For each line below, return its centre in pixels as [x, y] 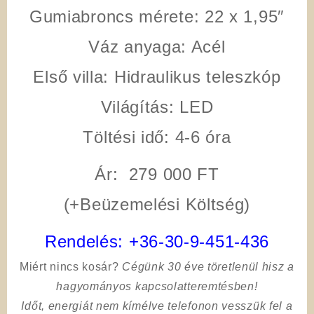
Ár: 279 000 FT [157, 174]
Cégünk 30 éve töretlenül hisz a [208, 266]
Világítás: [137, 107]
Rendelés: [87, 241]
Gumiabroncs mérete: [114, 16]
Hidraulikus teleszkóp [195, 76]
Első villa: [71, 76]
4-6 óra [200, 137]
